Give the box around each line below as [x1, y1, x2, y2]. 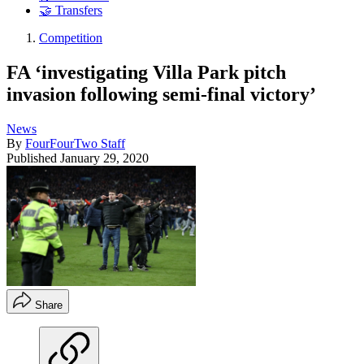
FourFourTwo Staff [25, 136, 125, 150]
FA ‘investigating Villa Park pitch [6, 61, 286, 83]
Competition [39, 31, 102, 45]
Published [6, 150, 60, 165]
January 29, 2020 [60, 150, 149, 165]
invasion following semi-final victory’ [6, 83, 316, 105]
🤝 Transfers [39, 3, 102, 18]
